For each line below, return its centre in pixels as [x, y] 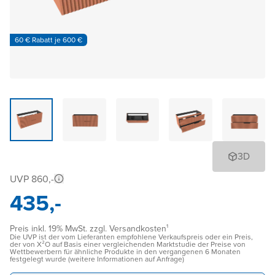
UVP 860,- [32, 179]
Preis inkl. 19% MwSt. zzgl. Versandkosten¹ [89, 229]
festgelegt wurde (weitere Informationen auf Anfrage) [97, 259]
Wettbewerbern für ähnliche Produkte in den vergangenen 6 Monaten [125, 252]
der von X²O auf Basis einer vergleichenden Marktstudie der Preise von [128, 245]
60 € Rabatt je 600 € [48, 40]
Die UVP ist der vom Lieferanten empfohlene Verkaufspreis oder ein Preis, [131, 237]
